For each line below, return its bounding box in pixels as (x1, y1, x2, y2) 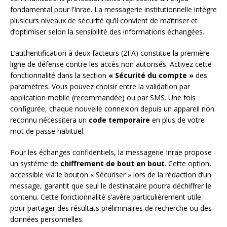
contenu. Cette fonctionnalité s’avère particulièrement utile (10, 192, 201, 202)
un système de (10, 158, 60, 168)
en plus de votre (150, 115, 205, 125)
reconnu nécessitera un (10, 115, 89, 125)
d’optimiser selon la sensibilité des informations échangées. (10, 26, 204, 36)
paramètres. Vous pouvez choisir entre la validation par (10, 81, 190, 91)
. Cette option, (165, 158, 211, 168)
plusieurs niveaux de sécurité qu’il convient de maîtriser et (10, 15, 198, 25)
